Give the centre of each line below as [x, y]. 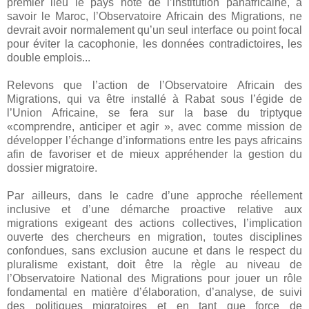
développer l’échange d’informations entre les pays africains [154, 140]
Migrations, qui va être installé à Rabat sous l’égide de [154, 99]
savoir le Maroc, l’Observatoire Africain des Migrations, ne [154, 16]
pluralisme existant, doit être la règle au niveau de [154, 264]
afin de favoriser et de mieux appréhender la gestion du [154, 154]
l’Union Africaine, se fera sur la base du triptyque [154, 112]
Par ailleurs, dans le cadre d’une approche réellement [154, 195]
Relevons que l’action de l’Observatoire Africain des [154, 85]
